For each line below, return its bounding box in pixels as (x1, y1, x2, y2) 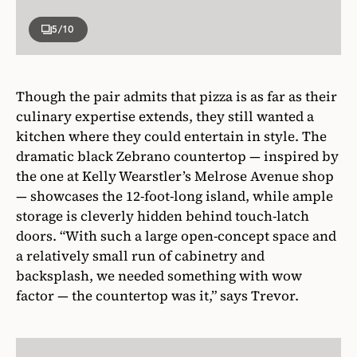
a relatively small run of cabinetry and (16, 245, 265, 265)
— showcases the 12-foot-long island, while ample (16, 186, 333, 206)
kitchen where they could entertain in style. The (16, 126, 327, 146)
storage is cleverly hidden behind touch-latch (16, 206, 309, 226)
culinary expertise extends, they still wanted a (16, 106, 314, 126)
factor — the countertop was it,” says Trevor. (16, 285, 299, 305)
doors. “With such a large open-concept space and (16, 226, 336, 245)
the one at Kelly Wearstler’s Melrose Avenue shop (16, 166, 334, 186)
